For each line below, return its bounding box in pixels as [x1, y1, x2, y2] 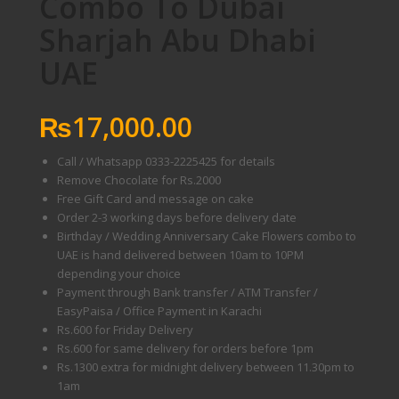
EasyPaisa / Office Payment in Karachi [56, 303, 262, 319]
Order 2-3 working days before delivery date [56, 209, 297, 225]
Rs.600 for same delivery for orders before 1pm [56, 340, 313, 356]
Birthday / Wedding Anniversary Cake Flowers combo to [56, 228, 356, 244]
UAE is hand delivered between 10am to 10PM [56, 247, 304, 263]
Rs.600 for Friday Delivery [56, 322, 193, 338]
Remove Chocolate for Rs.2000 [56, 172, 221, 188]
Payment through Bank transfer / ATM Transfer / [56, 284, 318, 300]
